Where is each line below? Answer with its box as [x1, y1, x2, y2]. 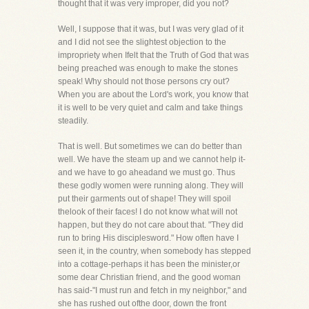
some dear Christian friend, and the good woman [58, 272, 241, 282]
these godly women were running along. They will [58, 181, 243, 190]
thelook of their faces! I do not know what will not [58, 207, 237, 217]
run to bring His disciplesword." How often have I [58, 233, 239, 243]
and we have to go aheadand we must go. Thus [58, 168, 235, 177]
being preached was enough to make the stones [58, 63, 238, 73]
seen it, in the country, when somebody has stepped [58, 246, 251, 256]
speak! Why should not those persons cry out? [58, 77, 230, 86]
